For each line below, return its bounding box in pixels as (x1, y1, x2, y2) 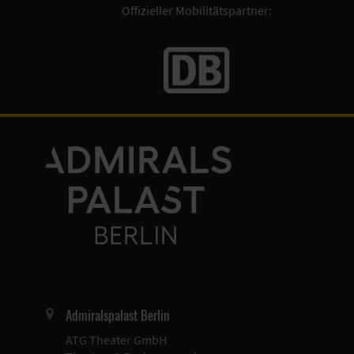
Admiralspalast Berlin (66, 305, 169, 326)
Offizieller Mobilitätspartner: (121, 2, 272, 19)
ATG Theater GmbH (66, 332, 167, 348)
